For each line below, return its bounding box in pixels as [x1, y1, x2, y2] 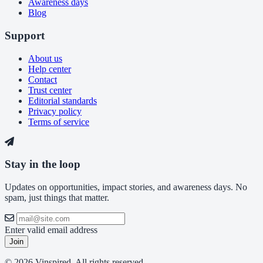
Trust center [28, 85, 72, 95]
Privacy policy [28, 106, 82, 116]
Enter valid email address [5, 225, 97, 235]
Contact [28, 74, 57, 85]
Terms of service [28, 116, 89, 127]
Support [5, 29, 45, 42]
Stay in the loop [5, 158, 80, 171]
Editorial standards [28, 95, 97, 106]
